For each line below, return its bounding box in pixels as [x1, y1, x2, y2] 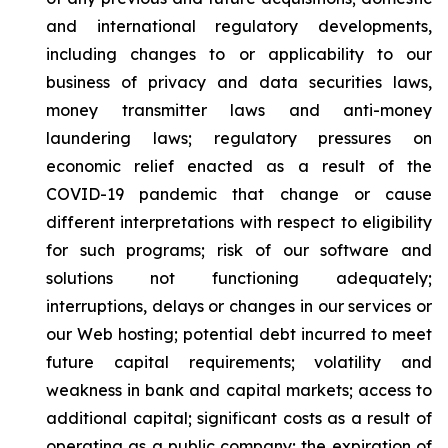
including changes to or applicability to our [46, 44, 432, 64]
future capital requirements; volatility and [46, 352, 432, 372]
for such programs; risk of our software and [46, 240, 432, 260]
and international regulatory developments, [46, 16, 432, 36]
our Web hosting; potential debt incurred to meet [46, 324, 432, 344]
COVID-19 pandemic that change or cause [46, 184, 432, 204]
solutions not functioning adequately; [46, 268, 432, 288]
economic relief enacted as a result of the [46, 156, 432, 176]
